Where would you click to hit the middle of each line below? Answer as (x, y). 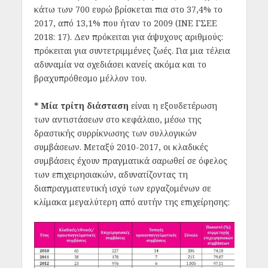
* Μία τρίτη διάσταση (81, 105)
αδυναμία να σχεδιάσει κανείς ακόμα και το (120, 65)
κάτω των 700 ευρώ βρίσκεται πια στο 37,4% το (128, 10)
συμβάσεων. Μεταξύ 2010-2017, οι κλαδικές (121, 147)
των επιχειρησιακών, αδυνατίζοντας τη (111, 174)
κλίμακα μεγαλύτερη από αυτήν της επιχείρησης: (132, 202)
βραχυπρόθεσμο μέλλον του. (90, 78)
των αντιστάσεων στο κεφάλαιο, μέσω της (118, 119)
